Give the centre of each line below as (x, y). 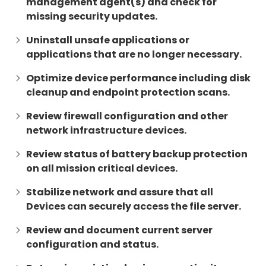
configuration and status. (92, 245)
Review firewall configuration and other (127, 116)
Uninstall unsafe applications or (108, 40)
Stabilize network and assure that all (120, 192)
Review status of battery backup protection (137, 154)
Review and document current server (119, 230)
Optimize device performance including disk (138, 78)
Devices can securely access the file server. (134, 207)
